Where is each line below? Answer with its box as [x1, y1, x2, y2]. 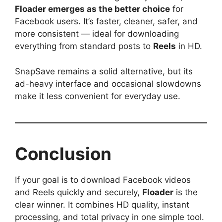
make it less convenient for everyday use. [15, 91, 180, 101]
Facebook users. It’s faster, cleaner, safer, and [15, 16, 198, 27]
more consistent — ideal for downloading [15, 29, 179, 39]
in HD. [176, 41, 202, 52]
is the [173, 187, 198, 197]
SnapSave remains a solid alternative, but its [15, 66, 193, 76]
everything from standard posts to [15, 41, 153, 52]
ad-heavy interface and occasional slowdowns [15, 78, 201, 89]
